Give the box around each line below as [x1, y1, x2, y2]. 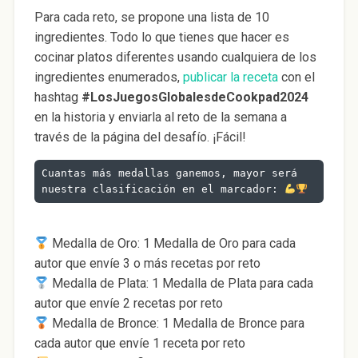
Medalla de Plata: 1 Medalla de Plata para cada [48, 276, 313, 292]
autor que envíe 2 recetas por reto [34, 296, 223, 312]
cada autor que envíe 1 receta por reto [34, 336, 245, 352]
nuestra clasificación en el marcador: [41, 183, 278, 196]
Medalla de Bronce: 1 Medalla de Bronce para [48, 316, 304, 332]
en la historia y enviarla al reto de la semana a [34, 109, 287, 125]
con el [277, 69, 315, 85]
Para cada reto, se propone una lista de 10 [34, 9, 269, 25]
